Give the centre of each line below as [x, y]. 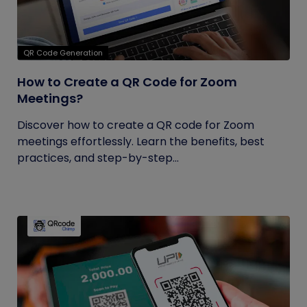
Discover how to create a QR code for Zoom [136, 125]
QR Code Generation [63, 53]
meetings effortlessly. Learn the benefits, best [141, 142]
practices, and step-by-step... [98, 158]
